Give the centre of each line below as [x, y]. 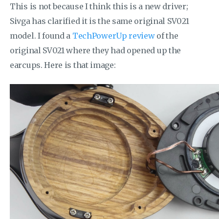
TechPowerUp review [113, 36]
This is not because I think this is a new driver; [99, 6]
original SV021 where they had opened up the [96, 50]
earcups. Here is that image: [63, 65]
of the [166, 36]
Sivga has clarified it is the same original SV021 [99, 21]
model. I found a [41, 36]
